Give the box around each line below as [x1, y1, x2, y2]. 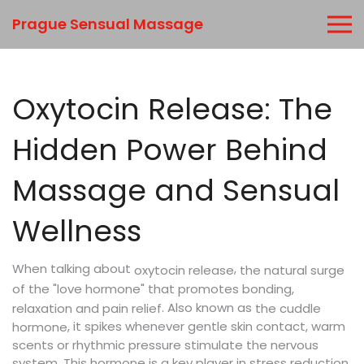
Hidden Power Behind [12, 129, 327, 171]
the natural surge [240, 261, 344, 279]
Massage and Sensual [12, 170, 340, 211]
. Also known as [162, 298, 255, 316]
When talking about [12, 260, 134, 277]
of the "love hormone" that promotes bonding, [12, 280, 294, 298]
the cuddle [255, 299, 321, 317]
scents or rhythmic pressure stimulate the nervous [12, 336, 318, 354]
